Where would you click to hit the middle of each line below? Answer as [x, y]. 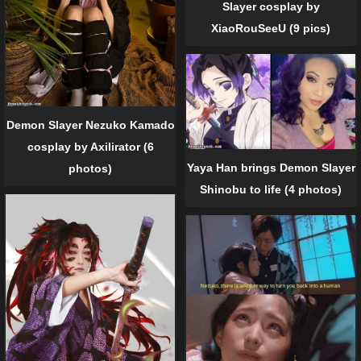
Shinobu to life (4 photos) [271, 189]
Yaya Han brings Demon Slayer [271, 167]
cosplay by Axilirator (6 [90, 147]
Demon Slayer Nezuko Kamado [90, 125]
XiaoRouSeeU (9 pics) [271, 28]
